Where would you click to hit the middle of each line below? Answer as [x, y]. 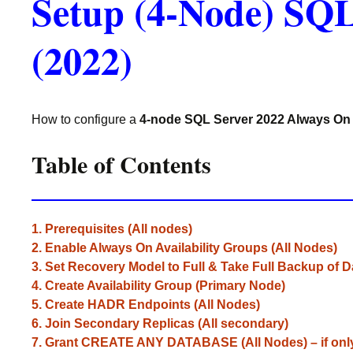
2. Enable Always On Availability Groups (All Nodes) [184, 248]
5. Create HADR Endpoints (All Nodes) [146, 305]
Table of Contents [121, 164]
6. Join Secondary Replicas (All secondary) [160, 323]
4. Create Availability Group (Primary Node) [158, 286]
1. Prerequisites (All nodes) [112, 229]
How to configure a [85, 119]
